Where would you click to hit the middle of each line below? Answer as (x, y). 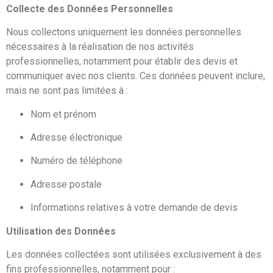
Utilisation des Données (61, 231)
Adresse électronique (76, 137)
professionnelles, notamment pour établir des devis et (122, 62)
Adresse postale (66, 184)
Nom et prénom (63, 114)
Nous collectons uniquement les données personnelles (124, 32)
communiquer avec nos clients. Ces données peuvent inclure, (136, 76)
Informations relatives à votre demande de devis (134, 208)
